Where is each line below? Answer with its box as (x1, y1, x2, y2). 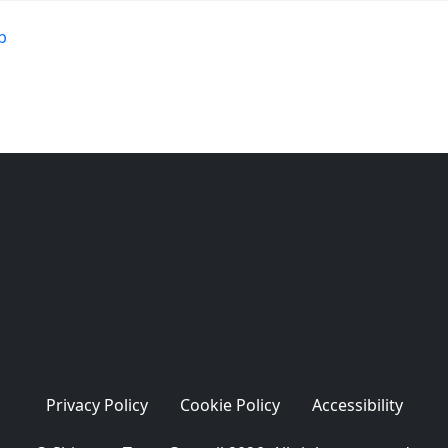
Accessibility (311, 394, 403, 416)
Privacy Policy (45, 394, 148, 416)
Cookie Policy (179, 394, 280, 416)
